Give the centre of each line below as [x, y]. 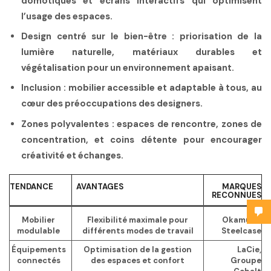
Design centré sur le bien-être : [98, 37]
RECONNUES [237, 195]
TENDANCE [31, 187]
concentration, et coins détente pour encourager [142, 139]
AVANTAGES [100, 187]
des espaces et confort [138, 261]
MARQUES [242, 187]
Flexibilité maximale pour [138, 220]
